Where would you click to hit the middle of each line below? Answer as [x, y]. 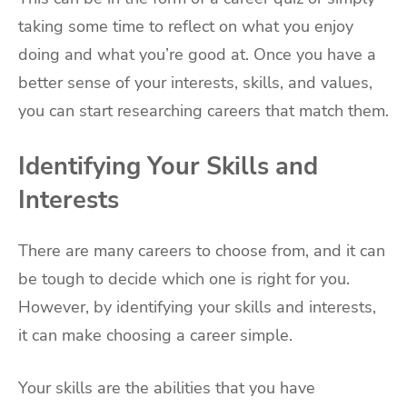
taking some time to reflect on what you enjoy [186, 27]
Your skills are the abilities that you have [167, 388]
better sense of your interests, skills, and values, [195, 83]
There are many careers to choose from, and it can [202, 251]
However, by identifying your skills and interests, [197, 308]
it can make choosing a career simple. [155, 336]
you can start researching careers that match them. [203, 111]
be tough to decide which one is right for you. [184, 279]
